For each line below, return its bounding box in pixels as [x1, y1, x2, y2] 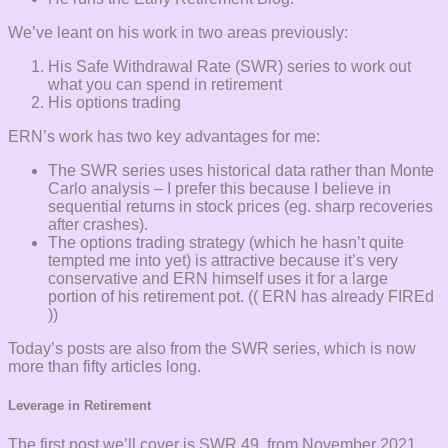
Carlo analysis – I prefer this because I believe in [48, 180, 391, 198]
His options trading [48, 94, 181, 112]
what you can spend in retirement [48, 76, 282, 94]
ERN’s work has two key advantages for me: [8, 128, 320, 146]
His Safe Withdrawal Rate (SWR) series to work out [48, 58, 411, 76]
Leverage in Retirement [8, 398, 151, 414]
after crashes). [48, 216, 148, 234]
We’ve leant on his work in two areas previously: [8, 24, 348, 42]
